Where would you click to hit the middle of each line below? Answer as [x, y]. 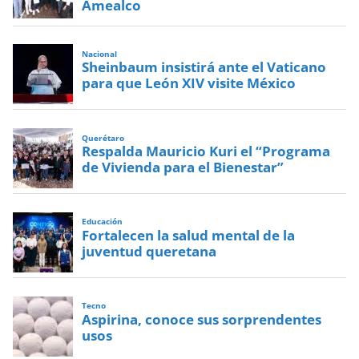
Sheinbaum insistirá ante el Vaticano [204, 67]
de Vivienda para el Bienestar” [183, 167]
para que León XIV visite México [189, 83]
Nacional [100, 54]
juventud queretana [149, 251]
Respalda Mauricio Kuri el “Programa [206, 151]
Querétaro [103, 138]
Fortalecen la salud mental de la [189, 235]
